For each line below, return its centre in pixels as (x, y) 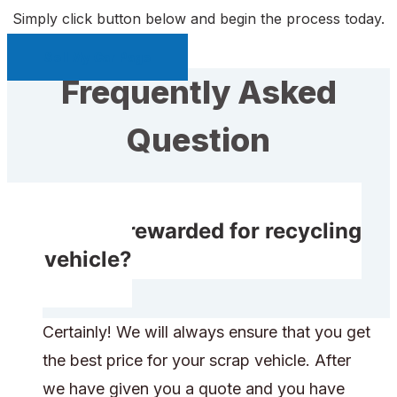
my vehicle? (70, 260)
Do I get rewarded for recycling (202, 231)
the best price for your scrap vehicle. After (197, 361)
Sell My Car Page (97, 58)
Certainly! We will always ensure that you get (206, 332)
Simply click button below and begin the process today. (198, 19)
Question (198, 140)
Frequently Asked (198, 93)
